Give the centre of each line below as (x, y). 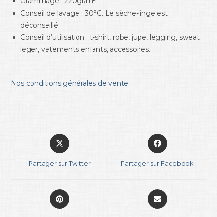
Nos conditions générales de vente (70, 84)
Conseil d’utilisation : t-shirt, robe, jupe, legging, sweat (110, 38)
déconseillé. (40, 25)
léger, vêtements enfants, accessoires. (85, 50)
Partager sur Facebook (157, 163)
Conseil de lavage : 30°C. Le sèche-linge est (94, 13)
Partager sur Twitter (59, 163)
